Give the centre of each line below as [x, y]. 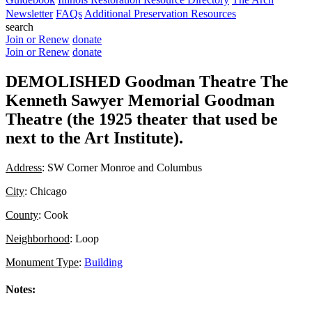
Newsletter [29, 14]
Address [24, 167]
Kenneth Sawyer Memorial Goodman [140, 100]
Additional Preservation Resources [160, 14]
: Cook [53, 214]
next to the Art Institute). [94, 138]
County [22, 214]
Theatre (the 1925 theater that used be [142, 119]
